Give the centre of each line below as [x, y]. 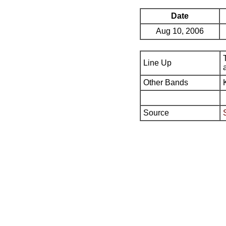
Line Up [157, 63]
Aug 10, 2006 [180, 31]
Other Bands [166, 82]
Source [156, 113]
